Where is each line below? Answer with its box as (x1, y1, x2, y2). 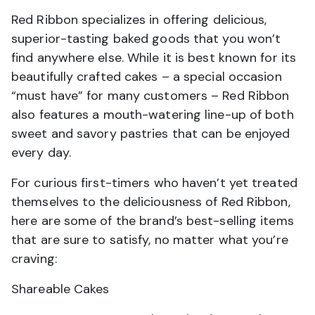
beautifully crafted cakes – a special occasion (11, 68, 282, 86)
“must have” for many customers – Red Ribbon (11, 87, 290, 105)
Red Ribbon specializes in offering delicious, (11, 11, 267, 29)
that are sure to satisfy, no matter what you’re (11, 231, 288, 249)
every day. (11, 144, 71, 162)
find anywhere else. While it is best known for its (11, 49, 297, 67)
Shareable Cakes (11, 281, 110, 298)
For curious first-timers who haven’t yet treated (11, 174, 297, 192)
